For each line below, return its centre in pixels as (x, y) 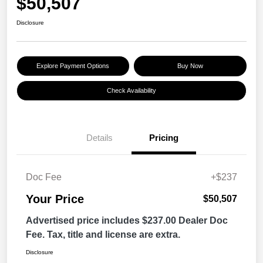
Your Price (55, 199)
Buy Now (190, 66)
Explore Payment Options (73, 66)
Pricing (164, 138)
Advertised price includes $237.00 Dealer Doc (127, 221)
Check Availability (131, 91)
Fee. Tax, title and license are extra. (103, 235)
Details (99, 138)
